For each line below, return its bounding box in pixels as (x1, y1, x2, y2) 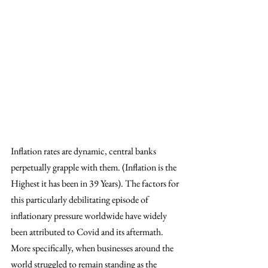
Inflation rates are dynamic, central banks (11, 144, 158, 157)
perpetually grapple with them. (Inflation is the (11, 160, 178, 173)
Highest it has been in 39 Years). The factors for (11, 176, 181, 190)
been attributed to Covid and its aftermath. (11, 225, 165, 238)
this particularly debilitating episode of (11, 193, 150, 206)
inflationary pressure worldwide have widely (11, 209, 169, 222)
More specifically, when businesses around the (11, 241, 175, 254)
